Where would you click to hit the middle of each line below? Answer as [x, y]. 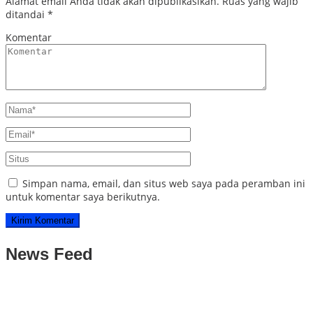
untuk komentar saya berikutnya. [83, 197]
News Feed [49, 254]
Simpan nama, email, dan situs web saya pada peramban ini [164, 184]
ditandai [27, 15]
